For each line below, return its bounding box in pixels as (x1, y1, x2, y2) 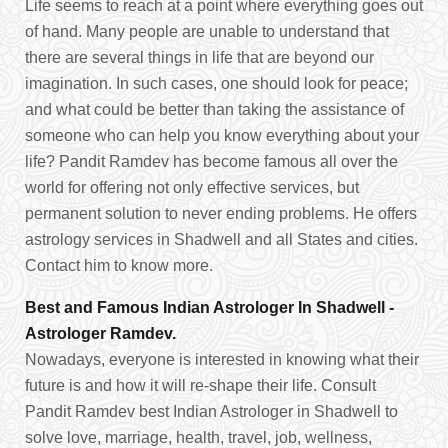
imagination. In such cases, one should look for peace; (25, 75, 408, 92)
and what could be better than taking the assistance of (25, 101, 404, 118)
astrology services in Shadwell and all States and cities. (25, 231, 418, 248)
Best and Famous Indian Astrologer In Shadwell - (25, 299, 394, 316)
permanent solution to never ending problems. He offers (25, 205, 417, 222)
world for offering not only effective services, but (25, 179, 359, 196)
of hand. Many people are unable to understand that (25, 23, 389, 40)
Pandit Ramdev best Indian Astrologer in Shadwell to (25, 403, 398, 420)
